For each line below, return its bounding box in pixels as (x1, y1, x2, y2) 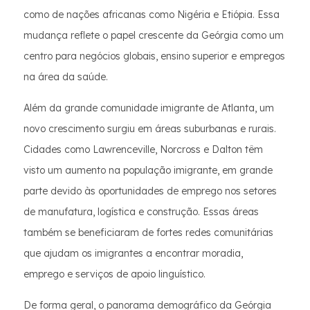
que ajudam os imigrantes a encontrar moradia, (24, 247, 243, 259)
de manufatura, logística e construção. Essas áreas (24, 206, 259, 218)
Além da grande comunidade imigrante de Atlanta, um (24, 102, 274, 114)
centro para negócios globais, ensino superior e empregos (24, 50, 285, 62)
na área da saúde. (24, 71, 108, 83)
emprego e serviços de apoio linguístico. (24, 268, 206, 280)
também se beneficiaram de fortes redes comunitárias (24, 226, 273, 239)
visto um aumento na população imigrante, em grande (24, 164, 273, 176)
